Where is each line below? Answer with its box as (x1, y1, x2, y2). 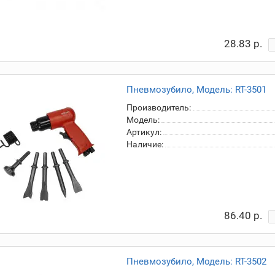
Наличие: (126, 139, 163, 149)
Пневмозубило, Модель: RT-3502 (126, 256, 266, 267)
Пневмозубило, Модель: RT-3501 (126, 84, 266, 95)
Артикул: (126, 127, 161, 137)
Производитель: (126, 103, 191, 112)
